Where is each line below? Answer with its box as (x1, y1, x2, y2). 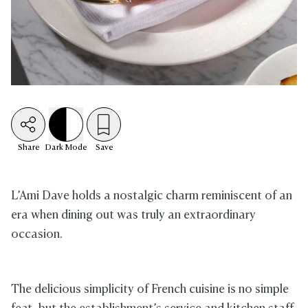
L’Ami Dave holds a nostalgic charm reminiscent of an (11, 190, 292, 202)
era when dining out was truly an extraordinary (11, 210, 256, 221)
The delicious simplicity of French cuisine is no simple (11, 284, 289, 296)
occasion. (11, 229, 63, 241)
